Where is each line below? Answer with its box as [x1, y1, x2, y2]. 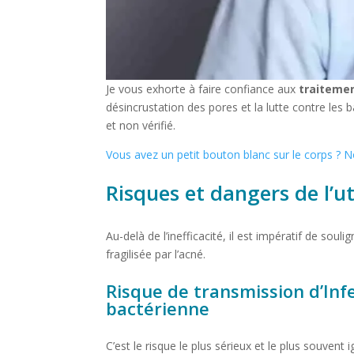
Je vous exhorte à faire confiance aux [106, 81, 299, 97]
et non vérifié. [106, 118, 176, 134]
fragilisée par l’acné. [106, 247, 206, 262]
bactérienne [106, 296, 210, 321]
